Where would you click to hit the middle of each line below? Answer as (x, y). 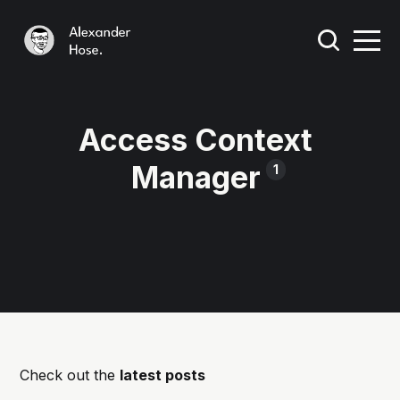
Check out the (70, 375)
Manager (196, 177)
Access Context (196, 139)
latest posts (163, 375)
